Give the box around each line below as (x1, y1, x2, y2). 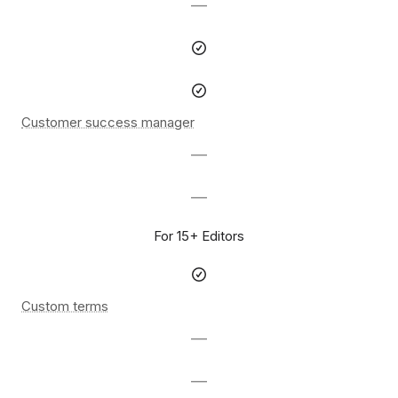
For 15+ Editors (154, 227, 244, 245)
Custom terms (21, 298, 108, 315)
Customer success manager (21, 114, 195, 131)
